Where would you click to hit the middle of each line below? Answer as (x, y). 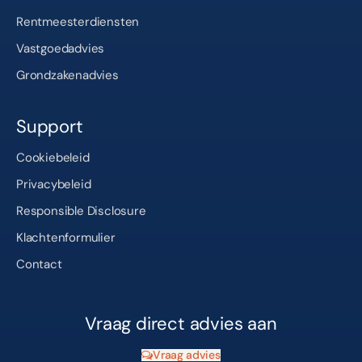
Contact (39, 264)
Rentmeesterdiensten (78, 21)
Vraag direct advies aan (181, 323)
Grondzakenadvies (67, 75)
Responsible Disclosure (81, 210)
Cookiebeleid (53, 157)
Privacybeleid (54, 184)
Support (50, 126)
